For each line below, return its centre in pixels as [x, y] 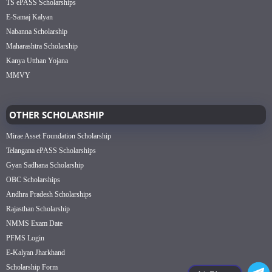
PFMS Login [25, 238]
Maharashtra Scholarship [42, 46]
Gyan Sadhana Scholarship [45, 165]
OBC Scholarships [33, 179]
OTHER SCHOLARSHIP [56, 114]
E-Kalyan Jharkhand [36, 252]
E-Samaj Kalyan [29, 17]
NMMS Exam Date [34, 223]
